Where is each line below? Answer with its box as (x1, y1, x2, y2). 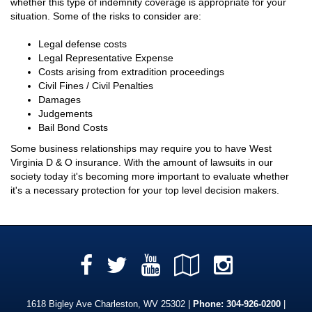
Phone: (193, 299, 226, 310)
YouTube (166, 252, 255, 278)
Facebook (98, 252, 198, 278)
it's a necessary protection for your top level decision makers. (10, 185, 279, 196)
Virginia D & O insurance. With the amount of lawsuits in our (10, 157, 273, 169)
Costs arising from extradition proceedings (38, 66, 224, 78)
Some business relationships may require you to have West (10, 143, 272, 155)
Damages (38, 94, 81, 106)
